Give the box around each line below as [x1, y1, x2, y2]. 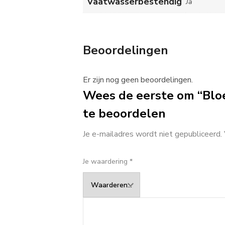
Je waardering [83, 157, 130, 167]
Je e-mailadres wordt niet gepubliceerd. [83, 129, 222, 140]
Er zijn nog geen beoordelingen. [83, 74, 193, 86]
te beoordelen [83, 105, 166, 122]
